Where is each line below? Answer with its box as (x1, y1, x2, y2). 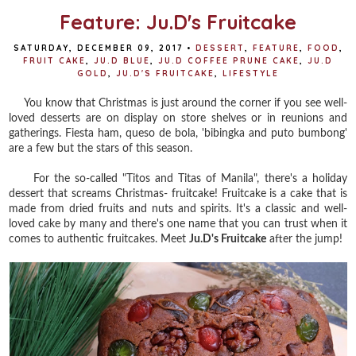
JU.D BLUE (94, 55, 150, 66)
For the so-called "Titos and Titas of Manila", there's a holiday (9, 172, 347, 184)
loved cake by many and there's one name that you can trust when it (9, 218, 347, 230)
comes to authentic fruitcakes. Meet (9, 233, 190, 245)
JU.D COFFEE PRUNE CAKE (158, 55, 300, 66)
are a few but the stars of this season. (9, 142, 193, 154)
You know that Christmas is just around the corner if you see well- (9, 97, 347, 109)
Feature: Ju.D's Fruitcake (60, 9, 296, 34)
